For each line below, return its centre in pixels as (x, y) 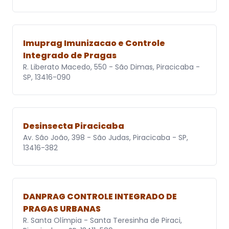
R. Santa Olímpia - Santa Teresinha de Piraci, (102, 221)
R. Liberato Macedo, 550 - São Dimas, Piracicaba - (111, 67)
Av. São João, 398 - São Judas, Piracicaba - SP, (106, 138)
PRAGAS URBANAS (62, 209)
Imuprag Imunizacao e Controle (94, 43)
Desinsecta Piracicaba (74, 126)
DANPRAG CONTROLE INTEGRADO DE (100, 197)
